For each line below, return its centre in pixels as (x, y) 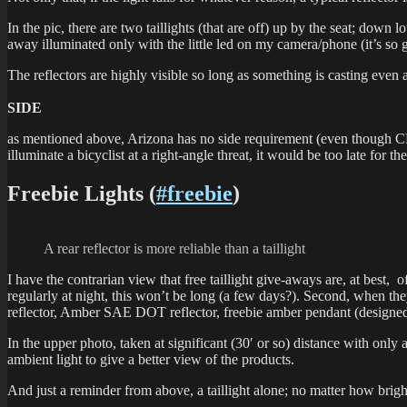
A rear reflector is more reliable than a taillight (174, 248)
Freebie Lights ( (82, 193)
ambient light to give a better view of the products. (151, 359)
